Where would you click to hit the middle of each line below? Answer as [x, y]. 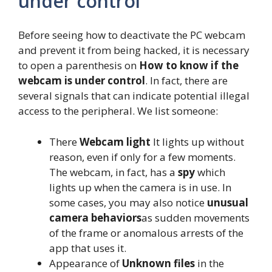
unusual [228, 202]
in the [209, 263]
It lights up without [197, 141]
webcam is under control [82, 81]
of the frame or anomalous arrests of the [146, 233]
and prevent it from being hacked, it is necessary [134, 50]
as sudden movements [195, 217]
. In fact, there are [186, 81]
